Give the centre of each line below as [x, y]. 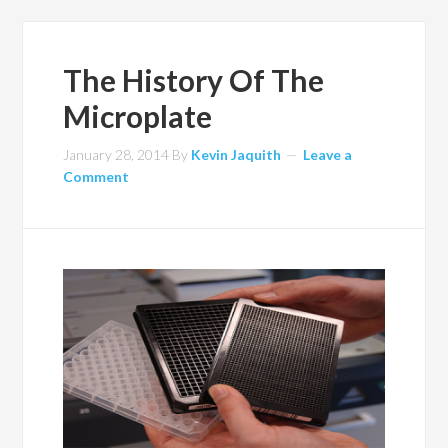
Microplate [138, 115]
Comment [96, 176]
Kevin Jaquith [236, 154]
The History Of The [194, 79]
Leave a [328, 154]
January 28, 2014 [116, 154]
